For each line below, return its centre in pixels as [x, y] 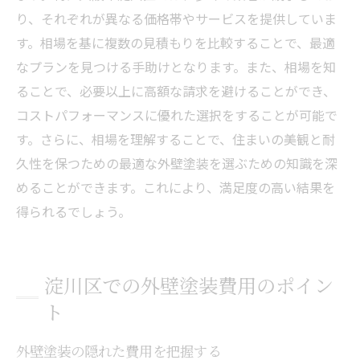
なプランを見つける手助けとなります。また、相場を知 [176, 66]
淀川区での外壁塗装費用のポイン [189, 284]
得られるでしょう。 [74, 211]
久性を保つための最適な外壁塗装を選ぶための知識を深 [177, 163]
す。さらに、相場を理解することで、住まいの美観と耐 [176, 139]
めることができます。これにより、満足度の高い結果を [176, 187]
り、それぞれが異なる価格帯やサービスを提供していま [176, 18]
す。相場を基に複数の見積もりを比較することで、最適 [176, 42]
